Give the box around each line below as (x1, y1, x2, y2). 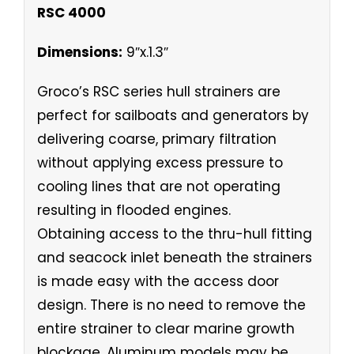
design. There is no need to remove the (36, 295, 306, 314)
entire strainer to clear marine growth (36, 318, 295, 338)
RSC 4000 (36, 2, 106, 22)
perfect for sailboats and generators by (36, 105, 309, 125)
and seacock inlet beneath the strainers (36, 247, 312, 267)
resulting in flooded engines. (36, 200, 231, 220)
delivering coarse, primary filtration (36, 129, 277, 149)
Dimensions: (36, 42, 122, 62)
